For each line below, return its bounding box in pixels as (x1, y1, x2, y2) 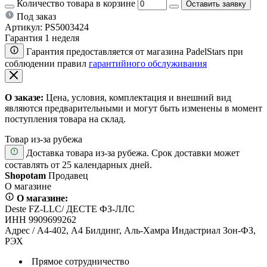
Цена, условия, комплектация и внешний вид (44, 92, 231, 103)
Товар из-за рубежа (5, 133, 82, 144)
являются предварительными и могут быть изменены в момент (5, 103, 262, 113)
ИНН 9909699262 (5, 214, 76, 225)
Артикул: (5, 21, 42, 32)
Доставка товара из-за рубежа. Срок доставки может (26, 147, 240, 158)
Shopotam (5, 170, 46, 181)
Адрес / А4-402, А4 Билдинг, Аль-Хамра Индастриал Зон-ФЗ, (5, 225, 256, 235)
